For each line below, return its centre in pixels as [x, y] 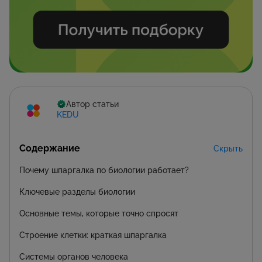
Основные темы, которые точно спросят [99, 213]
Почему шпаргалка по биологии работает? [104, 170]
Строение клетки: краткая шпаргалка [93, 235]
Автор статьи [92, 104]
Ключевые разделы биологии [77, 192]
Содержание [50, 148]
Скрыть [228, 148]
